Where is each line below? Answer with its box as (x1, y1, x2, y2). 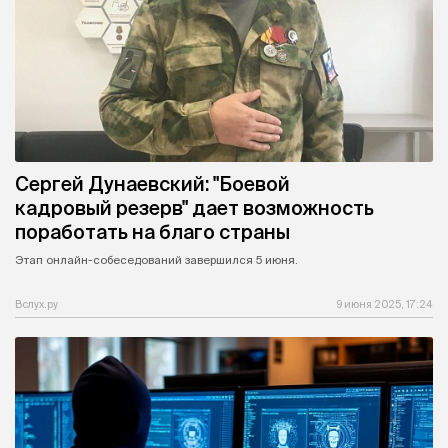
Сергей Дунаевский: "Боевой (15, 172, 290, 195)
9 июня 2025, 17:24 (336, 298, 433, 311)
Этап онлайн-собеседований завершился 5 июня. (15, 253, 298, 266)
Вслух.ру (15, 298, 58, 311)
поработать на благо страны (15, 220, 290, 243)
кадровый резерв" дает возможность (15, 196, 374, 219)
